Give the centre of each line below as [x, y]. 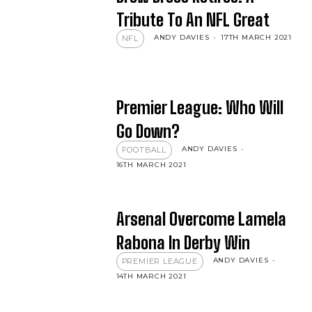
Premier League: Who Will [200, 107]
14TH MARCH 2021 [151, 276]
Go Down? [148, 131]
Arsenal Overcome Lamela [201, 219]
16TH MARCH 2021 [151, 164]
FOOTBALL [144, 149]
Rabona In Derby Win [183, 242]
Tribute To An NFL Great [193, 20]
